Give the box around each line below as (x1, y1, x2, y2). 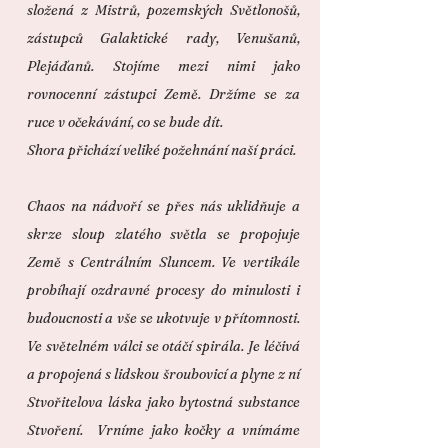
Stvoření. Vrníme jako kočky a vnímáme (27, 421, 300, 439)
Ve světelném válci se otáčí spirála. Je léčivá (27, 337, 300, 355)
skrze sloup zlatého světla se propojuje (27, 225, 300, 243)
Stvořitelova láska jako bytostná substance (27, 393, 300, 411)
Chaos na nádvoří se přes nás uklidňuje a (27, 197, 300, 215)
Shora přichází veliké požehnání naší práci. (27, 141, 296, 159)
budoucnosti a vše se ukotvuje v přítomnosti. (27, 309, 300, 327)
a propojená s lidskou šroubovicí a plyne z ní (27, 365, 300, 383)
